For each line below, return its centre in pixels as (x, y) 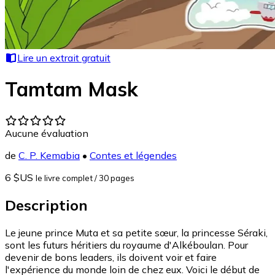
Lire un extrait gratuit (64, 58)
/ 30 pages (114, 178)
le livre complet (64, 178)
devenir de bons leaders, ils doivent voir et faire (111, 257)
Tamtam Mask (72, 89)
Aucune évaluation (47, 133)
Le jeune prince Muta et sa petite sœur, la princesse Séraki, (136, 232)
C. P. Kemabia (49, 155)
